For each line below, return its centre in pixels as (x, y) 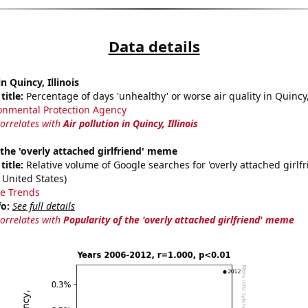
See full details (43, 206)
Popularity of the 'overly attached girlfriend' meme (178, 220)
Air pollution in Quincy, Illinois (130, 124)
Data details (154, 46)
